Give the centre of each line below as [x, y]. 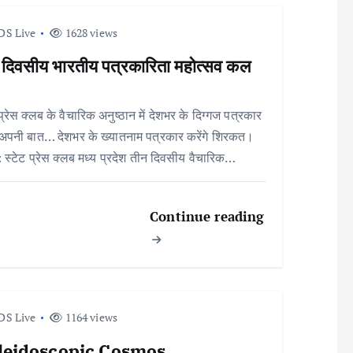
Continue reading [207, 216]
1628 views [90, 33]
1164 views [90, 317]
